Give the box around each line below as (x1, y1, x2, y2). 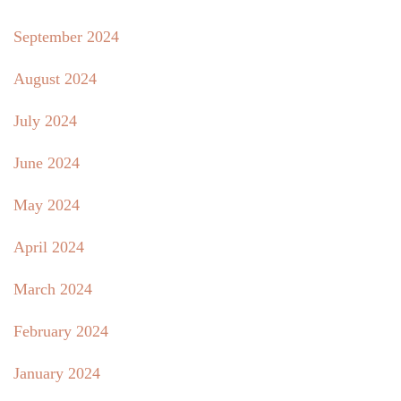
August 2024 (13, 70, 97, 89)
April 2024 (13, 238, 84, 257)
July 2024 (13, 112, 77, 131)
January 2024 (13, 364, 100, 383)
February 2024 (13, 322, 108, 341)
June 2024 (13, 154, 80, 173)
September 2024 (13, 28, 119, 47)
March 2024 (13, 280, 92, 299)
